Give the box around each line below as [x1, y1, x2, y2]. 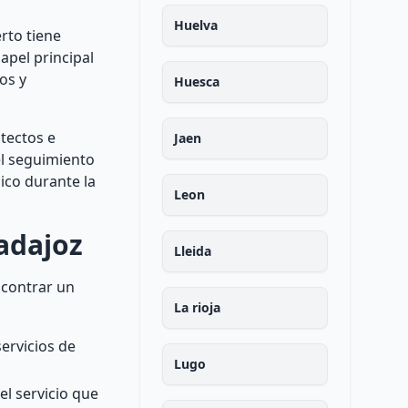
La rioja [173, 299, 220, 316]
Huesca [173, 73, 219, 90]
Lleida [173, 242, 211, 260]
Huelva [173, 16, 218, 34]
